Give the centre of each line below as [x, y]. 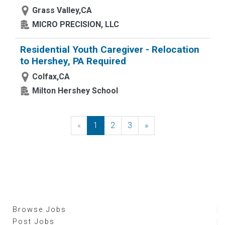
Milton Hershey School [75, 91]
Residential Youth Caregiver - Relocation [110, 49]
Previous [96, 125]
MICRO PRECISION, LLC [76, 24]
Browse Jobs [39, 210]
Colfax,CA [51, 77]
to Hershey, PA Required [73, 61]
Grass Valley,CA [62, 10]
